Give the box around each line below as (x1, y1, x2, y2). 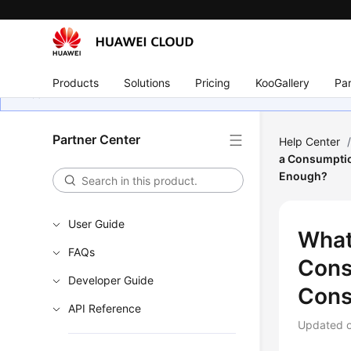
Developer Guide (68, 273, 154, 287)
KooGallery (255, 75, 310, 89)
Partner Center (52, 132, 141, 147)
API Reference (68, 302, 142, 315)
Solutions (124, 75, 171, 89)
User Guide (68, 217, 125, 230)
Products (52, 75, 100, 89)
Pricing (195, 75, 231, 89)
